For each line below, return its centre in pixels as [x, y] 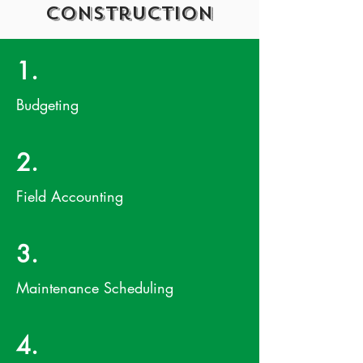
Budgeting [47, 105]
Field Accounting [70, 196]
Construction [130, 13]
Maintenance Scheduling [95, 288]
